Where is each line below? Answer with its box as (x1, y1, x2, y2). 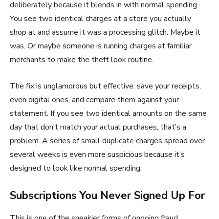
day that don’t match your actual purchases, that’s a (10, 121, 186, 132)
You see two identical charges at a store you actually (10, 13, 191, 24)
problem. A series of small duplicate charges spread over (10, 135, 205, 146)
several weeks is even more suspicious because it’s (10, 149, 185, 160)
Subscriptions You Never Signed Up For (10, 188, 205, 203)
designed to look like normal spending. (10, 162, 142, 174)
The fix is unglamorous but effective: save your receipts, (10, 80, 201, 91)
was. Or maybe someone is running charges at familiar (10, 40, 192, 51)
